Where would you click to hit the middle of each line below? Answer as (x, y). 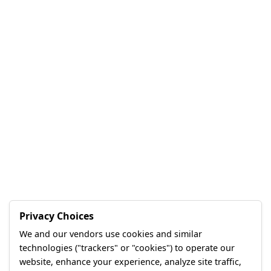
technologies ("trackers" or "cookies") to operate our (127, 248)
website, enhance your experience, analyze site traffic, (130, 262)
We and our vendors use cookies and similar (111, 234)
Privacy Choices (57, 216)
